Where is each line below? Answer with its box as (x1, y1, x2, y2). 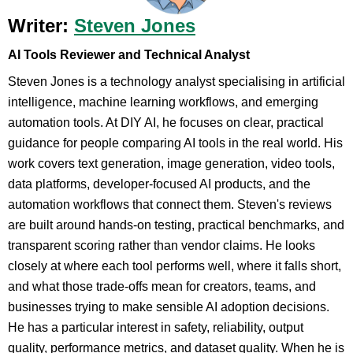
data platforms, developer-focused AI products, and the (8, 176, 310, 191)
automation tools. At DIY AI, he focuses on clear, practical (8, 115, 324, 129)
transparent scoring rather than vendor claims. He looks (8, 238, 315, 252)
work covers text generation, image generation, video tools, (8, 156, 335, 170)
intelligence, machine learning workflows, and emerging (8, 95, 318, 109)
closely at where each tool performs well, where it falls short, (8, 258, 341, 273)
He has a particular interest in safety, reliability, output (8, 320, 303, 334)
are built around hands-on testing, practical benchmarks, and (8, 217, 344, 232)
